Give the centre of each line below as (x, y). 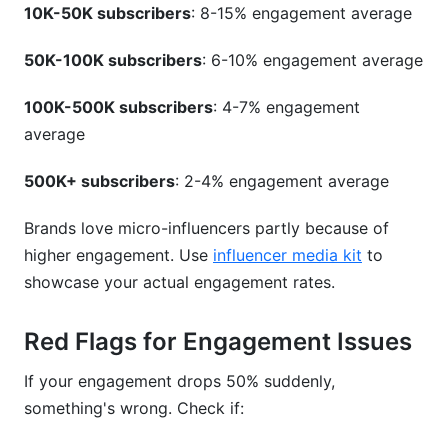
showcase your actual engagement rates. (179, 282)
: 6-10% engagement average (312, 60)
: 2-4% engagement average (282, 181)
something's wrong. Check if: (134, 408)
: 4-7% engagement (286, 107)
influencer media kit (287, 255)
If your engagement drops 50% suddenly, (179, 381)
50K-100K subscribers (113, 60)
